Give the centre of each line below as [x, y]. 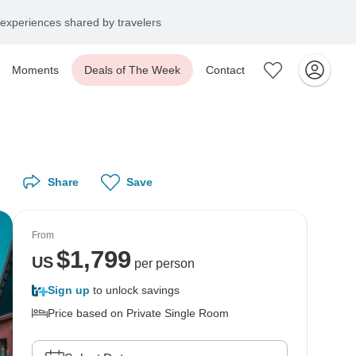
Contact [225, 70]
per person [163, 263]
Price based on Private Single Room [138, 313]
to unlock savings [135, 290]
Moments [35, 70]
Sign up [69, 290]
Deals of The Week [132, 70]
